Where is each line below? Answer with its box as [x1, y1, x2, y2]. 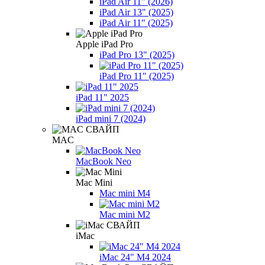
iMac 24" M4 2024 [99, 251, 171, 262]
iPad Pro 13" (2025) [99, 49, 174, 60]
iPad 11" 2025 [76, 92, 129, 102]
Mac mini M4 [99, 188, 150, 198]
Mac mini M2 [99, 209, 150, 219]
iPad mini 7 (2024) [76, 113, 146, 124]
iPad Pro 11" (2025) [99, 70, 174, 81]
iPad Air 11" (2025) [99, 17, 173, 28]
